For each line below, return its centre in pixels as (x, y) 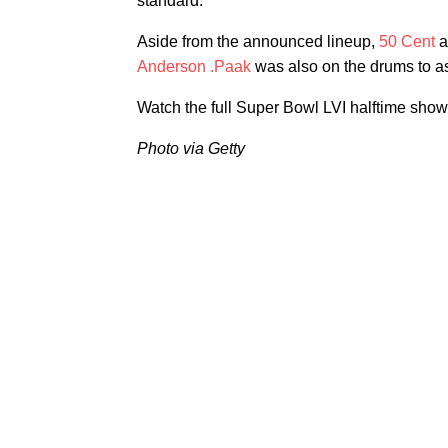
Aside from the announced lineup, (258, 41)
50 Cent (407, 41)
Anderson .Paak (194, 66)
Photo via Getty (191, 148)
